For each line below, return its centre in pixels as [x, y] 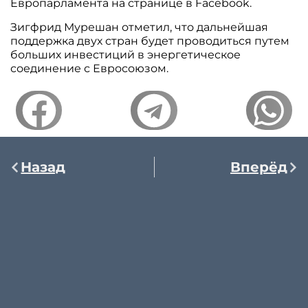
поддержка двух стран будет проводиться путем [150, 41]
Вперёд [258, 167]
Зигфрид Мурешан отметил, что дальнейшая [140, 27]
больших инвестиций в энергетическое [126, 54]
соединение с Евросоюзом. [90, 68]
